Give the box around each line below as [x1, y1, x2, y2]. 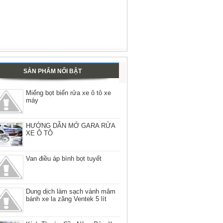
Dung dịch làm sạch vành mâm [26, 188, 115, 196]
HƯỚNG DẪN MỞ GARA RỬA [26, 122, 115, 130]
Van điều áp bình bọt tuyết [26, 155, 102, 163]
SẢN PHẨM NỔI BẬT [23, 68, 82, 75]
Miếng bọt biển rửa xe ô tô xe [26, 89, 111, 97]
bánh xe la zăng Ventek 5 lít [26, 195, 107, 203]
